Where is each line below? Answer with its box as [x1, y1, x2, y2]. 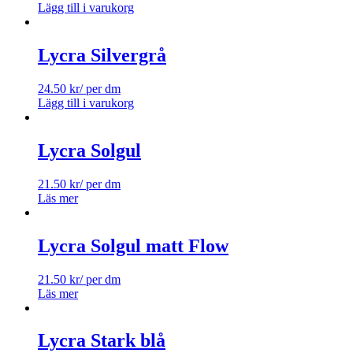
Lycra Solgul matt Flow [38, 235, 229, 256]
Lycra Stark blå [38, 330, 165, 351]
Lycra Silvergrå [38, 45, 166, 65]
